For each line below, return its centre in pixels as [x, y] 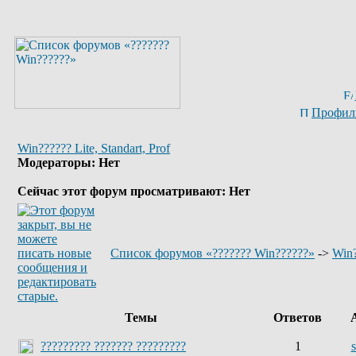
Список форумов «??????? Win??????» [213, 253]
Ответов [298, 317]
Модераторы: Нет [69, 163]
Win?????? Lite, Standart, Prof [94, 148]
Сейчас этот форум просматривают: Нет [134, 191]
